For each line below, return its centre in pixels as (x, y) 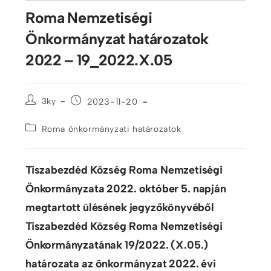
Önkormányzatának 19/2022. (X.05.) (117, 245)
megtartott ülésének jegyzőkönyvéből (119, 207)
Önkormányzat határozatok (117, 38)
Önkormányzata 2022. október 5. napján (126, 188)
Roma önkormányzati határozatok (111, 129)
